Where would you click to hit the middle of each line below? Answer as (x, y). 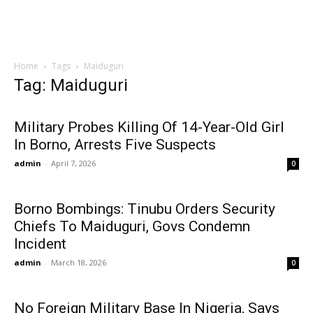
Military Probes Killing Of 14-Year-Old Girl (149, 127)
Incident (40, 244)
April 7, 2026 (73, 163)
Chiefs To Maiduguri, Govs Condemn (132, 226)
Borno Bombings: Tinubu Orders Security (145, 209)
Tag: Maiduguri (71, 85)
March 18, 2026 (79, 262)
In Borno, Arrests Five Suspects (115, 145)
